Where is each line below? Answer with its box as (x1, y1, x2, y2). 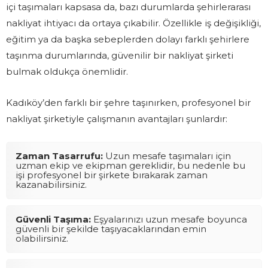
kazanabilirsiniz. (16, 178, 87, 190)
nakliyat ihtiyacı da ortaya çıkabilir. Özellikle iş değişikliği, (6, 17, 261, 29)
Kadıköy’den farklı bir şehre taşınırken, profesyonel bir (6, 96, 251, 108)
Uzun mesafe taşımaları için (103, 150, 231, 162)
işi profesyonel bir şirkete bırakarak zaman (16, 169, 208, 181)
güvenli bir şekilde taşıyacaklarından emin (16, 223, 206, 234)
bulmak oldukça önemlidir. (6, 65, 128, 77)
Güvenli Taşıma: (16, 213, 91, 225)
